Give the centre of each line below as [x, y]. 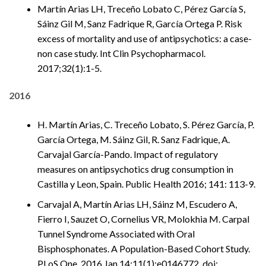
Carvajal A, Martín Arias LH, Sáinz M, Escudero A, [137, 204]
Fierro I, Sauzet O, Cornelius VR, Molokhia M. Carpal [143, 219]
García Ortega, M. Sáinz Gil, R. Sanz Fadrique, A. [134, 139]
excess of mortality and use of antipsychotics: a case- [145, 39]
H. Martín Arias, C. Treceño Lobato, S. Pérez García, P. [146, 124]
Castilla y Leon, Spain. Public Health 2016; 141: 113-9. [146, 183]
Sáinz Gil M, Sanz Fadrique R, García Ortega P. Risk [140, 24]
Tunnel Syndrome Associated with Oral [116, 234]
